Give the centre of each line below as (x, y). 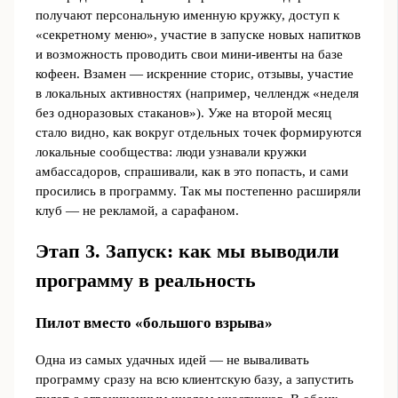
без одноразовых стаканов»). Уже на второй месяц (183, 113)
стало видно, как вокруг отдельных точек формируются (198, 133)
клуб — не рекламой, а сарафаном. (137, 211)
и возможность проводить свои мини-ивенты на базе (189, 55)
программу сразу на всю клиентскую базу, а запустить (194, 379)
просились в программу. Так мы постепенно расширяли (198, 191)
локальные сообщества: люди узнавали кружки (171, 152)
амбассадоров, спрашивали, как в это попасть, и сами (191, 172)
